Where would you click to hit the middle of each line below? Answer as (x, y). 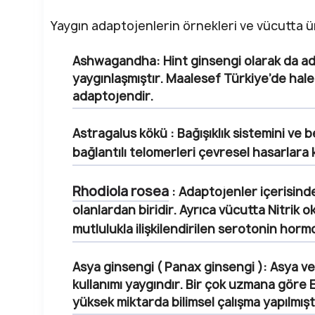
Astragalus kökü (120, 134)
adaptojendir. (113, 96)
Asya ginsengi (115, 267)
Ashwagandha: (116, 61)
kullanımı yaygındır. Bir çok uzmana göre (191, 285)
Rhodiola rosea (121, 192)
